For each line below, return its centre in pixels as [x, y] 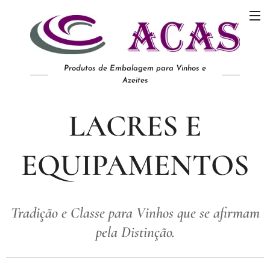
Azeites [135, 80]
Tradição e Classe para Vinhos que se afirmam [135, 212]
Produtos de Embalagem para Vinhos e [135, 68]
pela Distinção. [135, 232]
